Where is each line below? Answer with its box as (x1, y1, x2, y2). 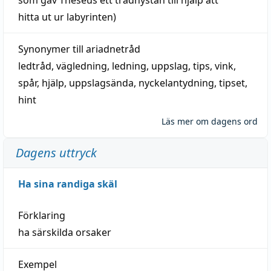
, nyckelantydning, (134, 76, 219, 90)
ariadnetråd (86, 42, 140, 56)
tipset (219, 76, 245, 90)
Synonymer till (18, 42, 86, 56)
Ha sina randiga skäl (18, 177, 117, 191)
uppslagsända (69, 76, 134, 90)
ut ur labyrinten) (39, 10, 116, 24)
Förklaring (18, 208, 65, 222)
